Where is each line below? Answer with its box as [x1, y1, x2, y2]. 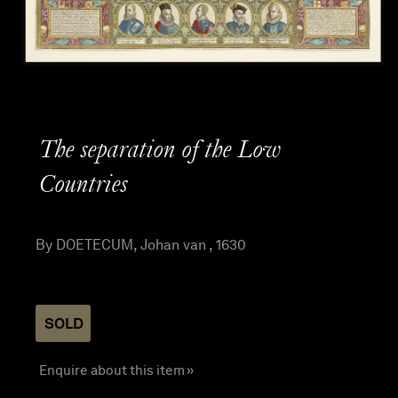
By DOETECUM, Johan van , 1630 [36, 236, 246, 254]
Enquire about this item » [39, 361, 194, 378]
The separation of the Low [39, 138, 282, 165]
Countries [39, 172, 128, 200]
